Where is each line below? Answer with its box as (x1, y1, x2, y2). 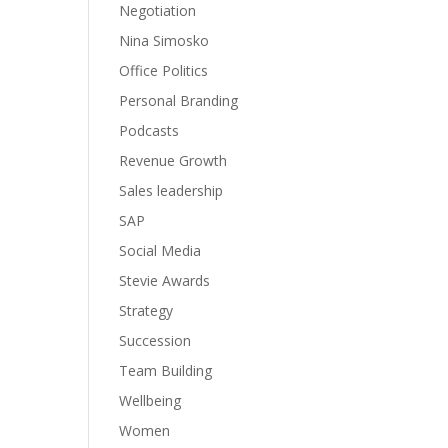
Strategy (119, 301, 174, 320)
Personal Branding (119, 91, 239, 110)
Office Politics (119, 61, 209, 80)
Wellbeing (119, 391, 182, 410)
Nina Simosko (119, 31, 210, 50)
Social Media (119, 241, 202, 260)
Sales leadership (119, 181, 224, 200)
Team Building (119, 361, 213, 380)
